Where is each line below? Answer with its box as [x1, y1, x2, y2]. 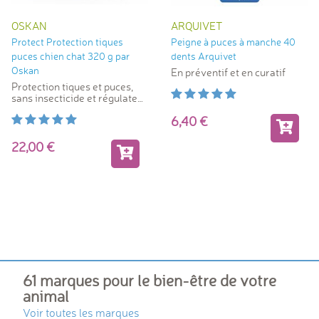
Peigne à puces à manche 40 [171, 36, 296, 48]
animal [23, 286, 69, 306]
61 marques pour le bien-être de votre [23, 271, 276, 291]
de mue [11, 103, 46, 117]
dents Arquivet [171, 51, 236, 63]
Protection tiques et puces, [11, 80, 133, 94]
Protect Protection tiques [11, 36, 123, 48]
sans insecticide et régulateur [11, 91, 147, 105]
